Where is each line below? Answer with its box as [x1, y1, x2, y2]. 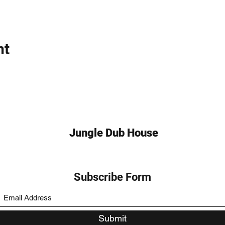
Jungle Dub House [69, 126, 158, 139]
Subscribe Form [74, 170, 151, 183]
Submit [98, 212, 127, 223]
